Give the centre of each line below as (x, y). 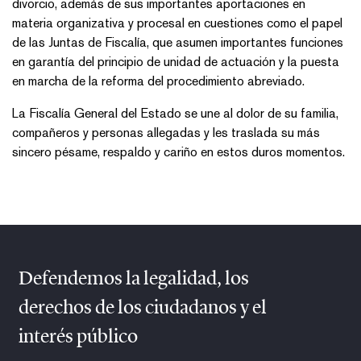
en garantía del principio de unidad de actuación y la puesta (176, 62)
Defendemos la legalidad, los (134, 280)
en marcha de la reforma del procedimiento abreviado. (158, 81)
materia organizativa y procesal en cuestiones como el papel (177, 23)
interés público (78, 338)
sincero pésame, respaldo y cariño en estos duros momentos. (178, 152)
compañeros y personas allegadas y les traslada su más (166, 133)
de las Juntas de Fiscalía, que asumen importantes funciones (178, 43)
